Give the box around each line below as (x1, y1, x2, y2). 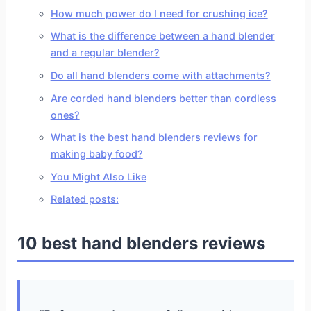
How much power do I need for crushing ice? (50, 7, 268, 19)
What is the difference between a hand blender (50, 30, 275, 42)
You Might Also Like (50, 170, 146, 183)
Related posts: (50, 193, 119, 205)
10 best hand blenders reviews (17, 233, 265, 254)
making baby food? (50, 148, 143, 160)
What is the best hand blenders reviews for (50, 131, 258, 144)
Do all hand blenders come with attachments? (50, 69, 271, 81)
